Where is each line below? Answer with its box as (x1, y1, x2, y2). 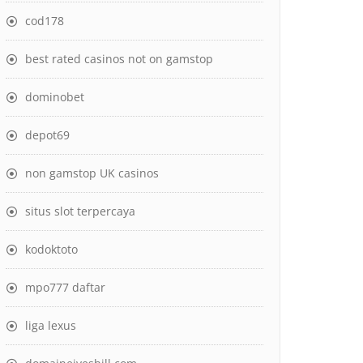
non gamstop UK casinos (25, 165, 159, 181)
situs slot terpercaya (25, 203, 135, 219)
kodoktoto (25, 241, 78, 257)
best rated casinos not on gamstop (25, 51, 213, 66)
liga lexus (25, 318, 76, 333)
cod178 (25, 13, 64, 28)
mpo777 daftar (25, 280, 105, 295)
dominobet (25, 89, 84, 105)
